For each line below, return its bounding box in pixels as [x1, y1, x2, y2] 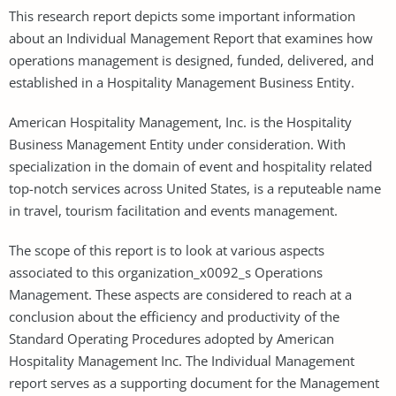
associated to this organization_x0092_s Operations [9, 263, 323, 281]
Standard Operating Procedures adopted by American [9, 329, 334, 347]
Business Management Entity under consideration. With [9, 134, 346, 153]
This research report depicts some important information [9, 6, 355, 25]
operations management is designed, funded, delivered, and [9, 50, 374, 69]
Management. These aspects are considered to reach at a [9, 285, 352, 303]
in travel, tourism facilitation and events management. [9, 201, 338, 219]
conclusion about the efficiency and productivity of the [9, 307, 339, 325]
